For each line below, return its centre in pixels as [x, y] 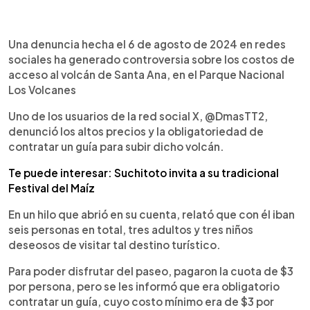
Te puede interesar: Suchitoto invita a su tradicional [144, 172]
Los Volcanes [42, 89]
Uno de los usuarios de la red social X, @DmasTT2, [138, 116]
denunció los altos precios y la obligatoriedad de [136, 131]
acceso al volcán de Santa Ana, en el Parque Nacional [146, 74]
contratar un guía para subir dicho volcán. [116, 146]
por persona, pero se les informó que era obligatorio [144, 286]
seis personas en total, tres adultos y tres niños [131, 229]
